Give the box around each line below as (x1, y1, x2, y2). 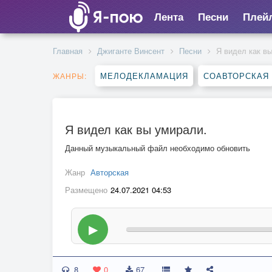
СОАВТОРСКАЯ (203, 70, 269, 81)
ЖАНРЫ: (53, 70, 87, 81)
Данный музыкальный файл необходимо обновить (65, 142, 250, 154)
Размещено (65, 184, 107, 195)
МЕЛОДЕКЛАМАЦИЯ (100, 70, 188, 81)
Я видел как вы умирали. (65, 120, 207, 138)
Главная (53, 45, 83, 56)
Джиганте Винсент (97, 45, 165, 56)
